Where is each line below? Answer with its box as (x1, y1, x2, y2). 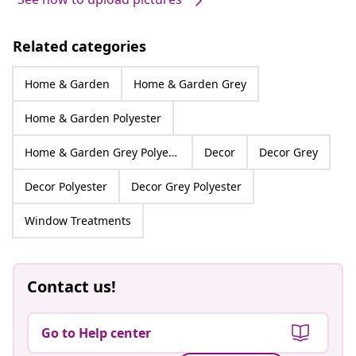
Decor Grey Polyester (131, 178, 242, 194)
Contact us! (27, 275, 116, 297)
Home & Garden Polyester (25, 110, 161, 126)
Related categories (13, 36, 146, 56)
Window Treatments (25, 212, 131, 228)
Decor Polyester (25, 178, 107, 194)
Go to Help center (41, 323, 151, 342)
